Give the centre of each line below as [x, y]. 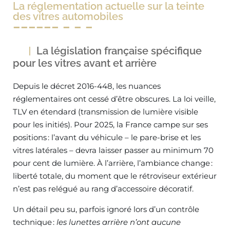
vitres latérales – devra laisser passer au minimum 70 [113, 150]
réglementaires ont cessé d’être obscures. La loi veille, [114, 99]
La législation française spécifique [119, 51]
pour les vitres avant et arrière [85, 63]
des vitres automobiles [68, 16]
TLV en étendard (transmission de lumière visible [106, 112]
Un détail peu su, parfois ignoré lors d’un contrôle [106, 209]
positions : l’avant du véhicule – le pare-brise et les [107, 137]
